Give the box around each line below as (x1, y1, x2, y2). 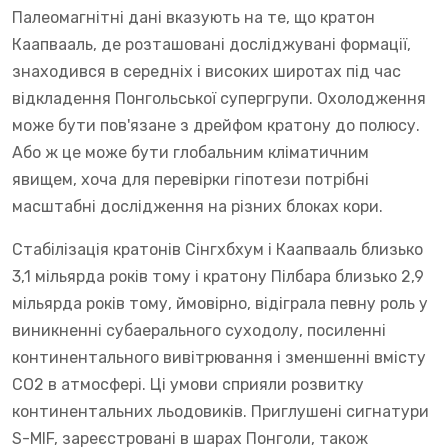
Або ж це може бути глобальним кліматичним (12, 142, 369, 162)
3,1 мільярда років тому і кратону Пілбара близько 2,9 (12, 266, 424, 286)
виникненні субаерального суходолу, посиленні (12, 320, 386, 340)
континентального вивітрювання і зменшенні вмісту (12, 347, 426, 367)
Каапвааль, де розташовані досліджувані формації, (12, 34, 411, 54)
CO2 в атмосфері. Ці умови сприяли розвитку (12, 374, 364, 394)
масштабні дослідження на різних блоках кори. (12, 196, 383, 216)
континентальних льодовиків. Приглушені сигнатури (12, 401, 429, 421)
